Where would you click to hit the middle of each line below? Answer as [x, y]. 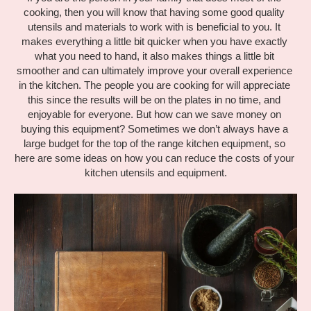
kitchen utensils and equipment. [155, 173]
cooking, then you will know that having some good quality [154, 13]
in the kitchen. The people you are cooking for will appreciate [154, 86]
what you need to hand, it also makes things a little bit [154, 57]
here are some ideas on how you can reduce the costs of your [154, 159]
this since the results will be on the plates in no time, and [154, 100]
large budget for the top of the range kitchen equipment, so [154, 144]
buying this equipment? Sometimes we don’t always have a [154, 129]
